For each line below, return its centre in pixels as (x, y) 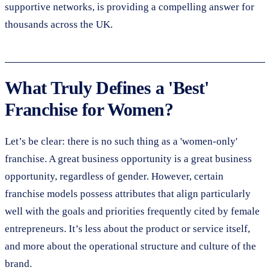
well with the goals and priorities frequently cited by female (132, 211)
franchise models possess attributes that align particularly (128, 193)
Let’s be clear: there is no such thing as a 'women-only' (121, 141)
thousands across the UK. (59, 24)
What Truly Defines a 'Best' (107, 87)
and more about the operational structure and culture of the (130, 246)
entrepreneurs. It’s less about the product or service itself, (127, 228)
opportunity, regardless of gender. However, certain (114, 176)
